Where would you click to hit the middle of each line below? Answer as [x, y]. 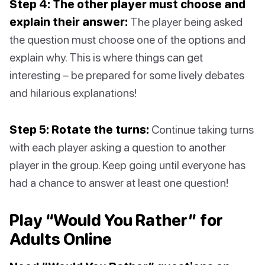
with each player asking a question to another [118, 147]
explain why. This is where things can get [106, 57]
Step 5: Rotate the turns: [79, 130]
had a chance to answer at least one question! [119, 183]
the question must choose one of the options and [127, 40]
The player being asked [185, 22]
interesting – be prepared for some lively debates [127, 75]
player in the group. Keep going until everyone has [127, 165]
